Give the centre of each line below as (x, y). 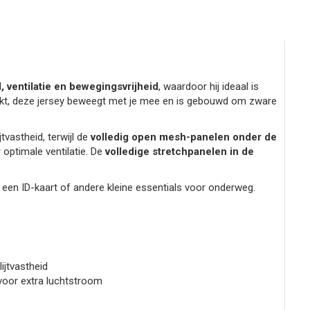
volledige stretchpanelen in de (179, 152)
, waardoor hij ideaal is (208, 87)
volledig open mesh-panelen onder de (183, 137)
